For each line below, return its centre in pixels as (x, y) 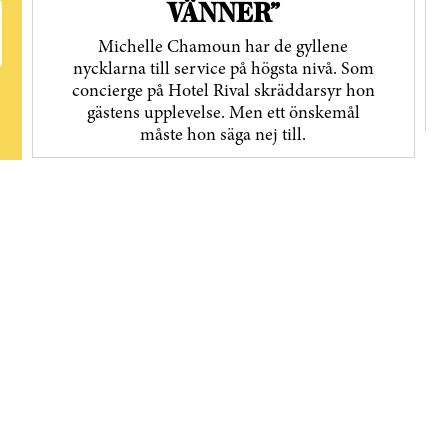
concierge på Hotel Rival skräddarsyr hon (223, 92)
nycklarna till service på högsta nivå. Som (223, 70)
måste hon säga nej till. (223, 136)
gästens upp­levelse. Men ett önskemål (223, 114)
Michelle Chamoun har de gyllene (223, 48)
